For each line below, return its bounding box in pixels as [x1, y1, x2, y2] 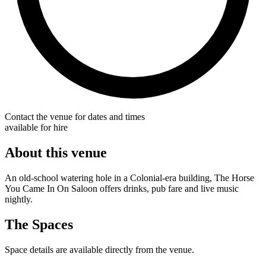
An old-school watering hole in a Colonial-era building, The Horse [5, 172, 254, 183]
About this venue [5, 144, 107, 160]
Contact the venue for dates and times [5, 111, 145, 122]
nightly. [5, 194, 33, 204]
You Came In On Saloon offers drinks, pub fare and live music [5, 183, 239, 194]
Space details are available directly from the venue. [5, 244, 194, 255]
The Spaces [5, 216, 73, 232]
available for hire [5, 122, 68, 132]
